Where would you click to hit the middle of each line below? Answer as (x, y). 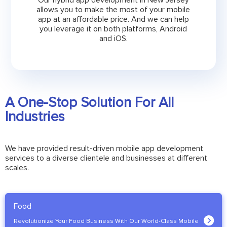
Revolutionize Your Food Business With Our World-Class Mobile (106, 221)
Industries (35, 117)
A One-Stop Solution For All (89, 103)
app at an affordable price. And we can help (113, 20)
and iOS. (113, 39)
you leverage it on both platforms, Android (113, 29)
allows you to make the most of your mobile (113, 10)
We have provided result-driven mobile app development (104, 149)
